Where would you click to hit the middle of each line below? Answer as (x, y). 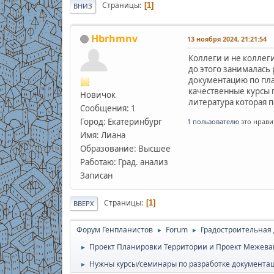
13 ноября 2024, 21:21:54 (227, 39)
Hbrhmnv (114, 38)
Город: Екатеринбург (121, 121)
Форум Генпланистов (114, 229)
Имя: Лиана (102, 135)
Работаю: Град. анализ (124, 162)
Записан (96, 175)
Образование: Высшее (125, 148)
